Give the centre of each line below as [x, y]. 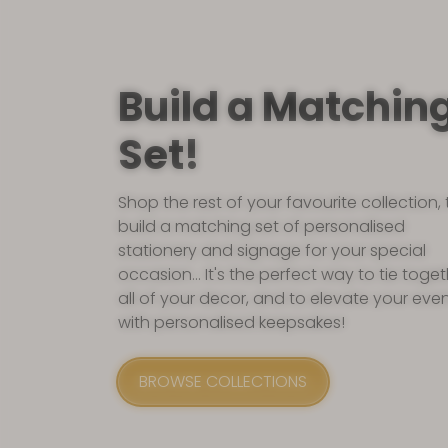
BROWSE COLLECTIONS [223, 382]
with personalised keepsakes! [231, 323]
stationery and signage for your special [272, 251]
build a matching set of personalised [261, 227]
